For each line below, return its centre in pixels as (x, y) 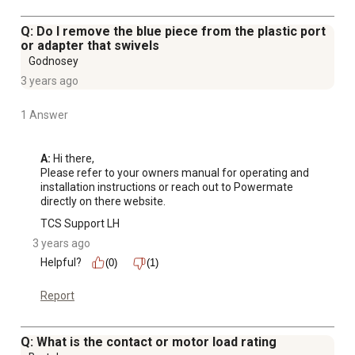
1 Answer (44, 115)
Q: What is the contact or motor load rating (150, 342)
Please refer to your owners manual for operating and (175, 173)
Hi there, (74, 159)
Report (57, 296)
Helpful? (61, 263)
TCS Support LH (80, 224)
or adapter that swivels (90, 46)
